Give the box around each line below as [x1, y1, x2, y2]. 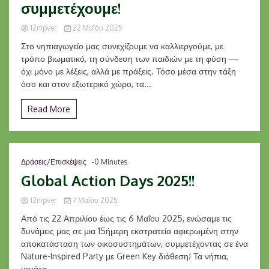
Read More [28, 104, 70, 114]
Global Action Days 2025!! [21, 171, 195, 190]
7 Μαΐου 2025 [70, 196, 118, 205]
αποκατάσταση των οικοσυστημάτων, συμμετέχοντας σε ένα [21, 238, 248, 249]
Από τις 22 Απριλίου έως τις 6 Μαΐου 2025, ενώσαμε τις [21, 213, 232, 223]
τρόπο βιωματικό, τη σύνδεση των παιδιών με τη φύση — [21, 53, 239, 64]
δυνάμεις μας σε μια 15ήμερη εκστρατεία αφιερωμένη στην [21, 226, 238, 236]
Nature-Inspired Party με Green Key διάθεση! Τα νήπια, [21, 251, 228, 261]
